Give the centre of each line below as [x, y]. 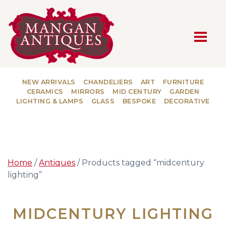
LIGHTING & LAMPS [50, 101]
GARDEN [185, 91]
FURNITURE [183, 82]
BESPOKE [139, 101]
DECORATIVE [187, 101]
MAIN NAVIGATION [113, 40]
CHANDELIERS [108, 82]
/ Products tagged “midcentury [140, 162]
